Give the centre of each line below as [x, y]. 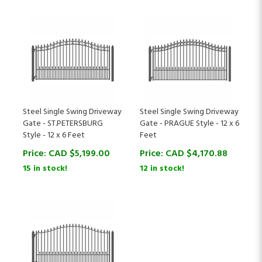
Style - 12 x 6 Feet [54, 124]
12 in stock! [162, 157]
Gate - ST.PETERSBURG [63, 112]
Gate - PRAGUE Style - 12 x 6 [189, 112]
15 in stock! [45, 157]
